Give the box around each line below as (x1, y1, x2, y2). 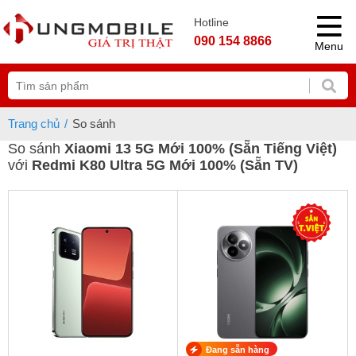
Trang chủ (8, 117, 60, 130)
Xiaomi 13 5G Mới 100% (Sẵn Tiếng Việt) (64, 141, 337, 157)
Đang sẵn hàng (206, 344, 269, 354)
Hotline (194, 16, 229, 29)
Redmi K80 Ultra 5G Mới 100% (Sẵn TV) (32, 157, 298, 173)
